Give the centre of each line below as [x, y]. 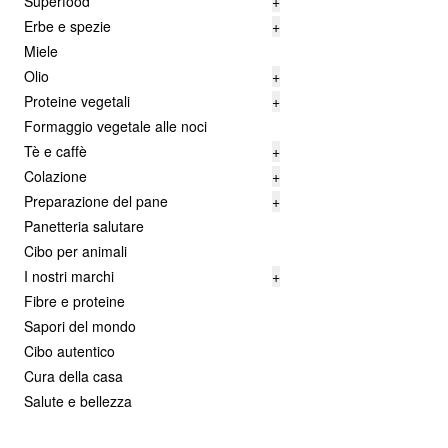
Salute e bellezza [78, 401]
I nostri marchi [69, 276]
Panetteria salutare [84, 226]
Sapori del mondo [80, 326]
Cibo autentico [69, 351]
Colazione [55, 176]
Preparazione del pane [96, 201]
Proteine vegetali [77, 101]
